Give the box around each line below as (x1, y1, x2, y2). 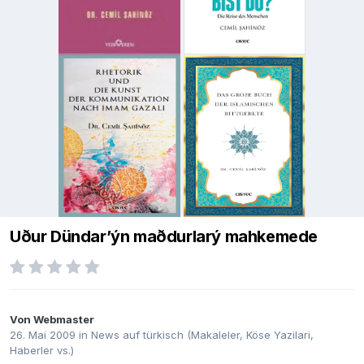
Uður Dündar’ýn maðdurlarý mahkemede (10, 227, 318, 247)
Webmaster (33, 313, 94, 327)
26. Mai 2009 (10, 328, 76, 342)
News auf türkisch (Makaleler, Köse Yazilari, (91, 328, 314, 342)
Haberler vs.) (10, 344, 74, 357)
